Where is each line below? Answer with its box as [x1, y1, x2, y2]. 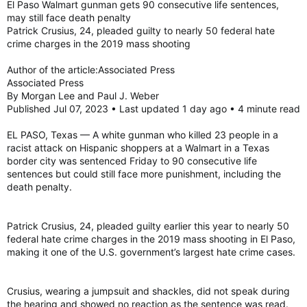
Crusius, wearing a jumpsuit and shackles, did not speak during [7, 284, 290, 297]
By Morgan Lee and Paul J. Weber [7, 89, 159, 101]
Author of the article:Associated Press [7, 63, 175, 75]
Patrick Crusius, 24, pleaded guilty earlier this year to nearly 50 [7, 219, 289, 232]
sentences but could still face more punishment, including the [7, 167, 281, 180]
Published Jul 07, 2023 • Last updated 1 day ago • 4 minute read [7, 102, 300, 114]
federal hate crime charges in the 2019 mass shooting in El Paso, [7, 232, 295, 245]
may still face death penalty [7, 11, 131, 23]
